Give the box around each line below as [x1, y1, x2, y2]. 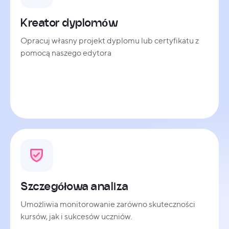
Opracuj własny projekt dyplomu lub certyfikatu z [20, 35, 199, 45]
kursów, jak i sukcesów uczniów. [20, 211, 132, 221]
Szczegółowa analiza [20, 179, 128, 192]
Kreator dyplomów [20, 16, 118, 29]
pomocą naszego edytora [20, 48, 111, 58]
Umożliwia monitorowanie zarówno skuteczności [20, 199, 195, 209]
